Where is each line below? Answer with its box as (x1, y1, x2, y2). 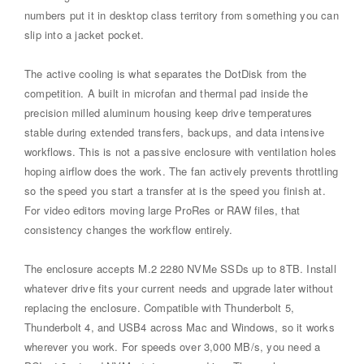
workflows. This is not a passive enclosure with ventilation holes (24, 143, 337, 159)
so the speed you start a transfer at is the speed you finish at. (24, 182, 326, 198)
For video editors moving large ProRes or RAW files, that (24, 201, 301, 218)
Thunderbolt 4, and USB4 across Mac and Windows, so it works (24, 318, 335, 335)
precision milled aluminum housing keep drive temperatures (24, 104, 313, 120)
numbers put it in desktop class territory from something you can (24, 6, 339, 23)
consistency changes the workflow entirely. (24, 221, 233, 237)
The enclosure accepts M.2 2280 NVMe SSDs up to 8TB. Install (24, 260, 336, 276)
